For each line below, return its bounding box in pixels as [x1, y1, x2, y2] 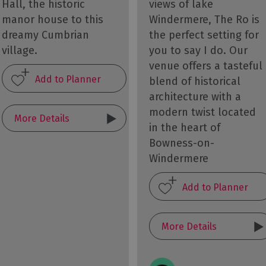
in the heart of [148, 121, 220, 134]
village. [1, 43, 37, 57]
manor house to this [1, 12, 103, 26]
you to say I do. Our [148, 44, 248, 57]
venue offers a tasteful [148, 59, 262, 72]
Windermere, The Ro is [148, 13, 259, 26]
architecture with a [148, 90, 241, 103]
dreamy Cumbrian [1, 28, 89, 42]
